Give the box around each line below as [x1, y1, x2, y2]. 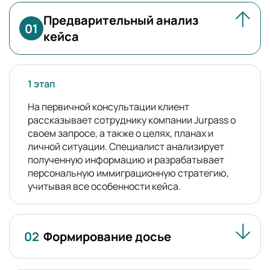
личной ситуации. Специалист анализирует [28, 140, 224, 154]
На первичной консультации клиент [28, 100, 189, 114]
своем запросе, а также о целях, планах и [28, 127, 213, 140]
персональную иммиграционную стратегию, [28, 166, 229, 180]
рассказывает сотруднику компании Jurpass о [28, 113, 236, 127]
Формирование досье [43, 228, 171, 245]
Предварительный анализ [43, 12, 198, 29]
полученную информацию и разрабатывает [28, 153, 224, 167]
